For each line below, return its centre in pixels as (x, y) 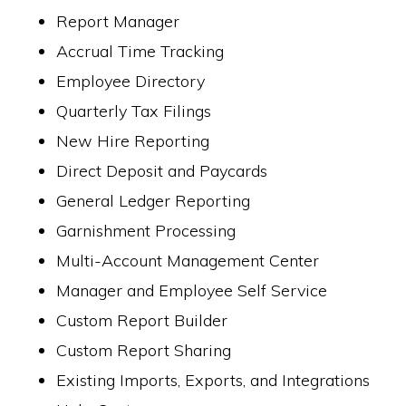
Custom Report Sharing (144, 350)
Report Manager (118, 21)
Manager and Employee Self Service (192, 290)
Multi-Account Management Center (188, 261)
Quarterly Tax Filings (134, 111)
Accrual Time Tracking (140, 51)
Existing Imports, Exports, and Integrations (213, 380)
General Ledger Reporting (154, 201)
